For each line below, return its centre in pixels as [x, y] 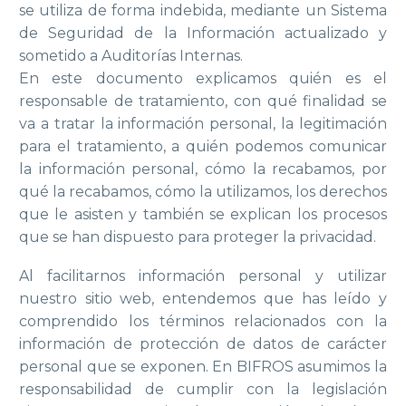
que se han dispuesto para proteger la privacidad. [198, 237]
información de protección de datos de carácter [203, 343]
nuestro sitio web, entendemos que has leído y [203, 298]
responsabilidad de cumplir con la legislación [203, 389]
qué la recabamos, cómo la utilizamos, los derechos [203, 192]
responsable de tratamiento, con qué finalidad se [203, 101]
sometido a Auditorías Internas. [131, 56]
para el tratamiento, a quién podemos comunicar [203, 146]
